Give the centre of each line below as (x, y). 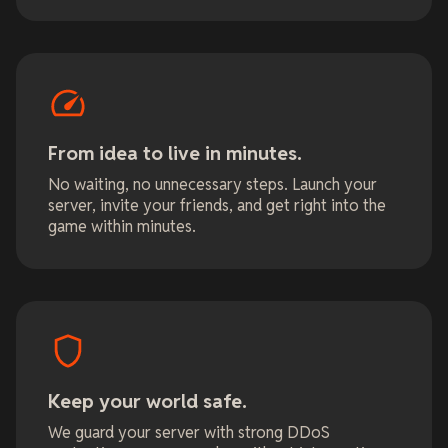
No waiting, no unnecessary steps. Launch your (212, 185)
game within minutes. (122, 227)
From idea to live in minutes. (175, 154)
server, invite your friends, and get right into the (217, 206)
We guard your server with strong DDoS (189, 433)
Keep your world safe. (147, 402)
